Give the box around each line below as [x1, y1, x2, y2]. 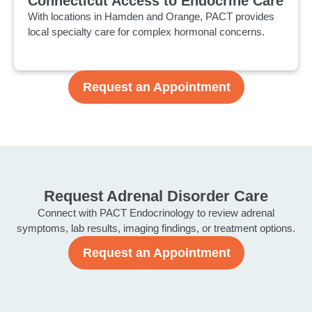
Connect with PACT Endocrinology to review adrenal [38, 207, 274, 219]
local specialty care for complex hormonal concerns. [28, 25, 265, 38]
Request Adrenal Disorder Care [44, 187, 268, 205]
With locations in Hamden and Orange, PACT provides [28, 10, 274, 22]
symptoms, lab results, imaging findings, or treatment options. [17, 222, 295, 235]
